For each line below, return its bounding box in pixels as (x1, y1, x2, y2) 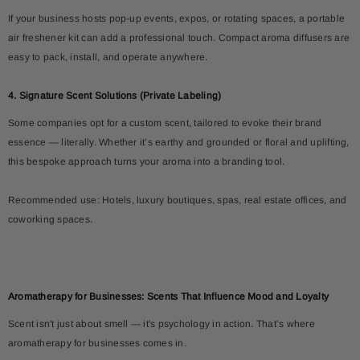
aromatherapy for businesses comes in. (8, 337, 186, 349)
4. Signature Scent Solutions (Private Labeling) (8, 89, 222, 101)
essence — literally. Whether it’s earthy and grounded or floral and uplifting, (8, 136, 350, 148)
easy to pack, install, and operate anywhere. (8, 51, 208, 63)
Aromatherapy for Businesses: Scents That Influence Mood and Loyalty (8, 290, 329, 302)
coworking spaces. (8, 213, 93, 225)
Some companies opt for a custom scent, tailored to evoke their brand (8, 117, 322, 129)
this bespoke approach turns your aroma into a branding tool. (8, 155, 285, 167)
